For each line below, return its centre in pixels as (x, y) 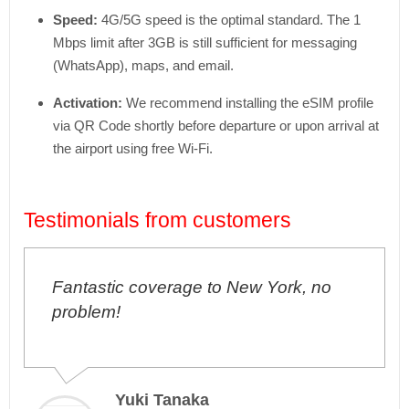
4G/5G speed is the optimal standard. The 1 (229, 20)
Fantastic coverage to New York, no (185, 287)
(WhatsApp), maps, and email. (143, 65)
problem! (79, 312)
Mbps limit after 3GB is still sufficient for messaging (205, 42)
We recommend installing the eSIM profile (248, 103)
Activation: (88, 103)
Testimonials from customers (157, 220)
